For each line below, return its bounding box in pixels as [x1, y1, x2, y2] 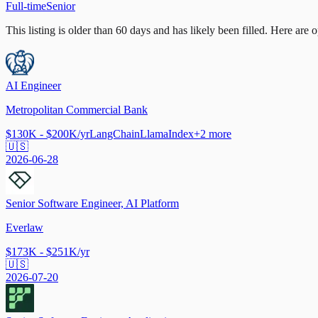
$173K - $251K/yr [6, 245, 89, 258]
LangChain [89, 127, 140, 140]
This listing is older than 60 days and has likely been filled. [6, 23, 268, 36]
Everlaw [6, 221, 43, 234]
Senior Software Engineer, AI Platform [6, 197, 179, 209]
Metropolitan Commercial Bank [6, 103, 148, 116]
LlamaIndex [140, 127, 194, 140]
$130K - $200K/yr [6, 127, 89, 140]
